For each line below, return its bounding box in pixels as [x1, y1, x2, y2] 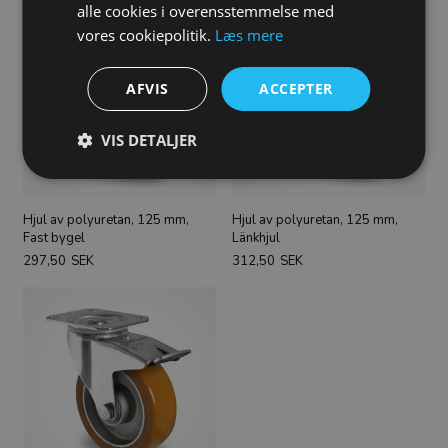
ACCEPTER [259, 78, 333, 98]
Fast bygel [22, 228, 85, 247]
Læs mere [215, 24, 284, 45]
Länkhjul [232, 228, 281, 247]
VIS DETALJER [101, 129, 198, 150]
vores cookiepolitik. [77, 24, 216, 45]
